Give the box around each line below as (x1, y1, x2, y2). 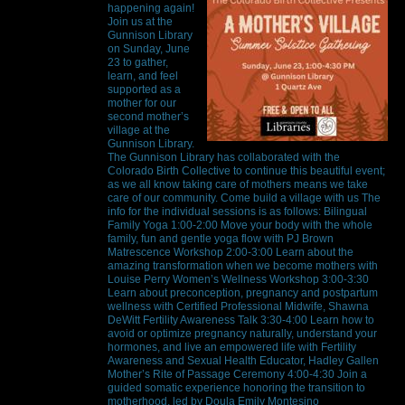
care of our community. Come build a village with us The (108, 191, 381, 204)
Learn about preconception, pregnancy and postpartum (108, 286, 378, 299)
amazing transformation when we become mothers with (108, 259, 378, 272)
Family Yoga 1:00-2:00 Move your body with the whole (108, 218, 372, 231)
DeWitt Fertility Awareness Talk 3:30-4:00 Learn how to (108, 313, 374, 326)
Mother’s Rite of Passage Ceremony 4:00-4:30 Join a (108, 367, 367, 381)
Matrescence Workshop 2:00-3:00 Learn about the (108, 245, 353, 259)
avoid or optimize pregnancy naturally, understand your (108, 326, 377, 340)
